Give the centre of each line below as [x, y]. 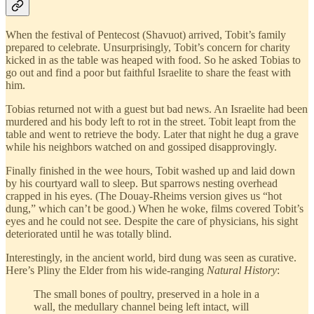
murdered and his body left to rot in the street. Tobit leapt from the [151, 122]
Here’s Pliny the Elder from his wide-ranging [106, 271]
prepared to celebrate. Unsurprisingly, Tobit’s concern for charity [148, 48]
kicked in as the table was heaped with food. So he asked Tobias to [153, 60]
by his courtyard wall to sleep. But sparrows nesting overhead [142, 184]
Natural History [242, 271]
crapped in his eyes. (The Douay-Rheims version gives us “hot [144, 196]
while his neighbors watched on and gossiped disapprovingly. [141, 147]
